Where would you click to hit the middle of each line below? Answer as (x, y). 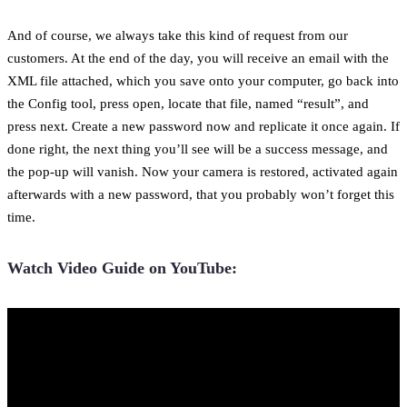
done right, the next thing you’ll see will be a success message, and (198, 148)
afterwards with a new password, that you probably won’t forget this (201, 194)
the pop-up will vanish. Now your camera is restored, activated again (203, 171)
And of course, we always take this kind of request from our (178, 35)
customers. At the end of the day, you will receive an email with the (198, 57)
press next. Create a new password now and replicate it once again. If (203, 125)
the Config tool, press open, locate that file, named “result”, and (188, 103)
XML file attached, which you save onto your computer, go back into (203, 80)
